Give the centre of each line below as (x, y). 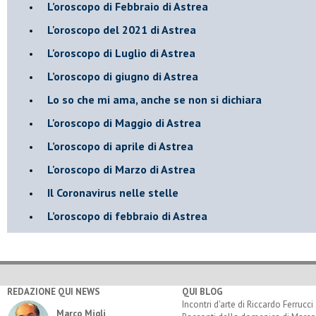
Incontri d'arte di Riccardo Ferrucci (247, 304)
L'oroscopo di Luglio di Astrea (121, 53)
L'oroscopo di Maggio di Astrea (124, 122)
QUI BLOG (202, 291)
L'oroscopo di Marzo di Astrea (121, 169)
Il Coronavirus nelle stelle (113, 192)
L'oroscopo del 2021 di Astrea (122, 29)
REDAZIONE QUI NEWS (54, 291)
